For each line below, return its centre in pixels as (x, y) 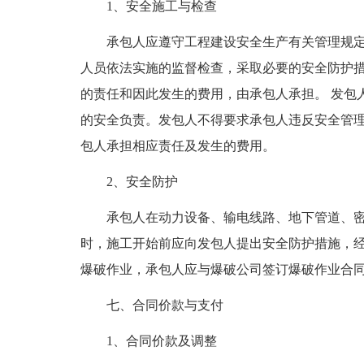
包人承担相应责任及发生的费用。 (178, 146)
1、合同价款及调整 (161, 341)
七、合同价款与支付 (165, 305)
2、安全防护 (142, 182)
